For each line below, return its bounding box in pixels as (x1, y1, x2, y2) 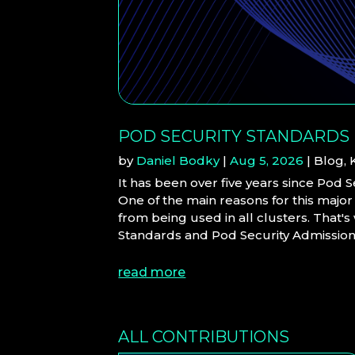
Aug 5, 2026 (230, 152, 304, 168)
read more (118, 264, 186, 280)
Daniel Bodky (136, 152, 220, 168)
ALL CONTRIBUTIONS (118, 326, 290, 346)
